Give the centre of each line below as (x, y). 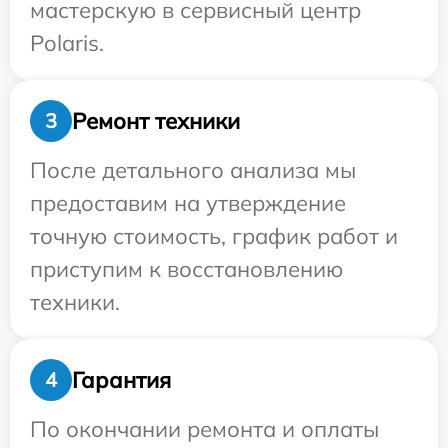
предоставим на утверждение (188, 203)
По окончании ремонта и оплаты (204, 429)
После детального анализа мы (193, 170)
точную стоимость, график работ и (214, 236)
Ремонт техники (156, 120)
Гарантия (121, 379)
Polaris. (67, 43)
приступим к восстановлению (186, 269)
